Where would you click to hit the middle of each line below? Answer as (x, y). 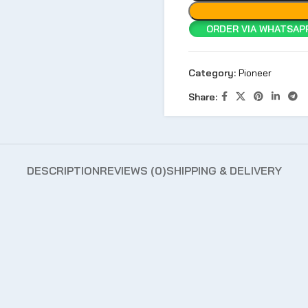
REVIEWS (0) (133, 170)
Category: (212, 73)
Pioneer (255, 73)
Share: (203, 97)
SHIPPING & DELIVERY (224, 170)
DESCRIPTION (63, 170)
